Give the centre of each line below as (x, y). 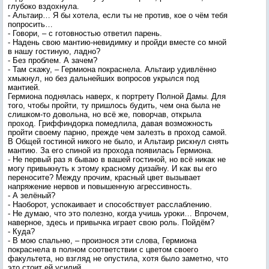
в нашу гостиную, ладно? (54, 51)
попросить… (30, 24)
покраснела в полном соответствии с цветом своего (103, 249)
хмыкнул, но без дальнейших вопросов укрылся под (104, 78)
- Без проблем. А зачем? (53, 60)
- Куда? (21, 231)
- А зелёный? (32, 195)
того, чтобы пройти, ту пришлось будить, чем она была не (114, 105)
